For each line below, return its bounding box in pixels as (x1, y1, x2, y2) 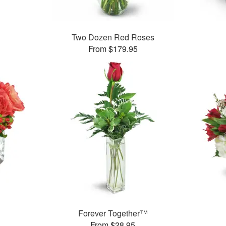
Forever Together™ (78, 207, 148, 219)
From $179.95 (88, 43, 138, 55)
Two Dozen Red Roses (71, 31, 154, 43)
